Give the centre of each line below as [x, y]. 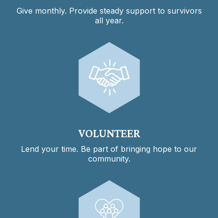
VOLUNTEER [109, 133]
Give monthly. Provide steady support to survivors [109, 10]
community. [109, 158]
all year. [109, 20]
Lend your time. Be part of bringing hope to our [109, 149]
